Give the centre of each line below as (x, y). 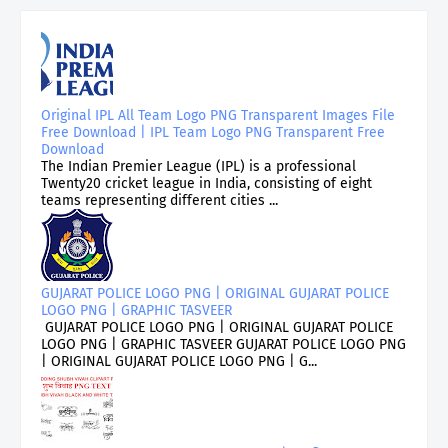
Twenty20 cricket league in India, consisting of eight (206, 183)
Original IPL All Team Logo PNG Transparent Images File (218, 115)
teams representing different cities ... (159, 200)
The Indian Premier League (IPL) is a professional (198, 166)
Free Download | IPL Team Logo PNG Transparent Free (213, 132)
